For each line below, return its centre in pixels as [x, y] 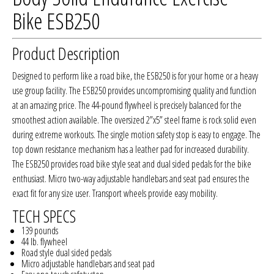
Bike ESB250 [56, 21]
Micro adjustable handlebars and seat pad [88, 264]
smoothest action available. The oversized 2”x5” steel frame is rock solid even [134, 120]
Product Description [66, 54]
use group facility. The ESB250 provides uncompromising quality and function [134, 91]
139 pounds [40, 231]
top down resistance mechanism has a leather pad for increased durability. [131, 150]
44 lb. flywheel [44, 242]
